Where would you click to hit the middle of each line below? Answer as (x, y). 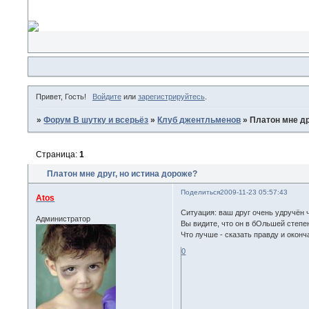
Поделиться (201, 192)
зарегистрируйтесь (171, 97)
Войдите (107, 97)
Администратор (63, 218)
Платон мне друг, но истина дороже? (122, 173)
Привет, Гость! (61, 97)
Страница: (58, 154)
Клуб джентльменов (199, 120)
